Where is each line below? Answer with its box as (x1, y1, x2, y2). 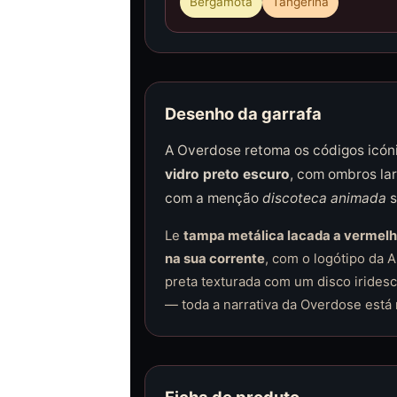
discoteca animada (261, 190, 386, 207)
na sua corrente (164, 251, 265, 268)
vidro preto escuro (164, 166, 290, 183)
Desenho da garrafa (164, 104, 322, 124)
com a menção (164, 190, 262, 207)
